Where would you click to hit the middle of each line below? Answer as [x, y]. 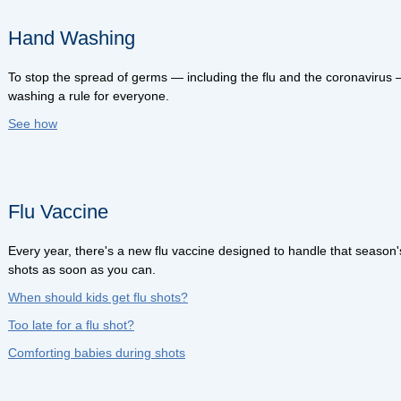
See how [33, 123]
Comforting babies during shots [97, 352]
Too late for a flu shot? [71, 324]
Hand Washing [72, 38]
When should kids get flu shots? [98, 297]
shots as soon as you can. [82, 269]
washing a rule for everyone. [89, 95]
